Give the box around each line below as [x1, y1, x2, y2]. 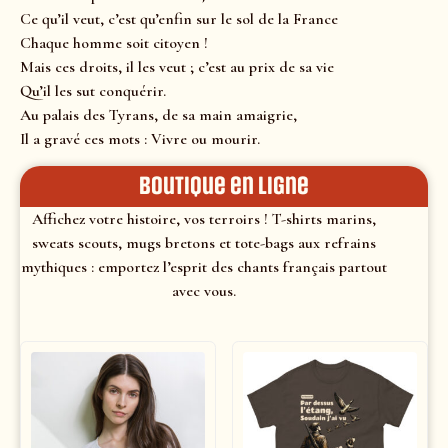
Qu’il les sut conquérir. [20, 81, 166, 102]
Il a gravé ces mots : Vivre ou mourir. [20, 129, 260, 150]
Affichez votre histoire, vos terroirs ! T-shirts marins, [31, 208, 376, 229]
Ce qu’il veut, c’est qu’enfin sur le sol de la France [20, 9, 338, 30]
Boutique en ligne [139, 171, 309, 200]
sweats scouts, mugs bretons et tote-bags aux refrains [31, 232, 376, 253]
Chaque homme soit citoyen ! [20, 33, 208, 54]
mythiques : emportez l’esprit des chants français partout [20, 256, 387, 277]
